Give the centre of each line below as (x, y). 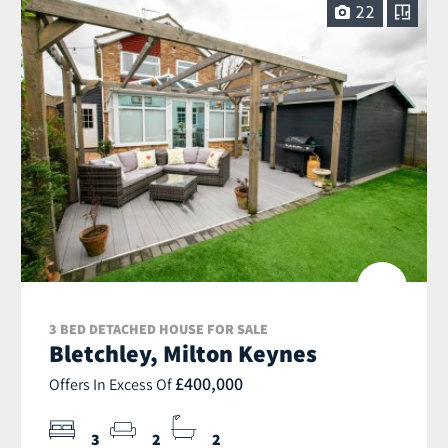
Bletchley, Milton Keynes (183, 353)
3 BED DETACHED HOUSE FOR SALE (158, 329)
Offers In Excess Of (112, 384)
